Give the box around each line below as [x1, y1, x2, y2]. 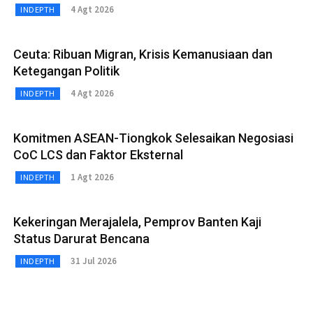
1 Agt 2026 [70, 171, 114, 184]
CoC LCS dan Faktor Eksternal [13, 147, 183, 162]
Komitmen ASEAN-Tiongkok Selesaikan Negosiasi [13, 130, 293, 145]
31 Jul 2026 [70, 255, 117, 268]
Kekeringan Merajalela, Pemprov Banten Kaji [13, 214, 261, 229]
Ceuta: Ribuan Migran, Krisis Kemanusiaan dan [13, 46, 272, 61]
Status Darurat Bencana [13, 231, 150, 246]
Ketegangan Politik [13, 63, 119, 78]
